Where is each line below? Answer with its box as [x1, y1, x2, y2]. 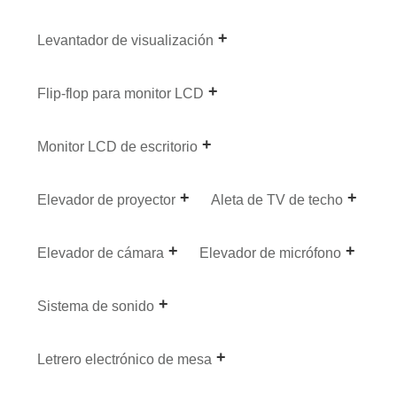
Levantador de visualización [37, 33, 214, 49]
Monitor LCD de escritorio [37, 139, 198, 155]
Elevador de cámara [37, 245, 165, 261]
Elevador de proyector [37, 192, 176, 208]
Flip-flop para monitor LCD [37, 86, 205, 102]
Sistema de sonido [37, 299, 155, 315]
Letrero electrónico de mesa [37, 352, 213, 368]
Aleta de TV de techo [211, 192, 344, 208]
